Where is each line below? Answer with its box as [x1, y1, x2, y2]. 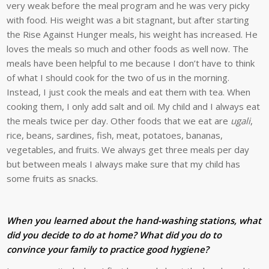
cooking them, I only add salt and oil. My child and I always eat [7, 100, 261, 113]
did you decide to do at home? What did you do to [7, 228, 222, 241]
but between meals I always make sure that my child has [7, 158, 241, 171]
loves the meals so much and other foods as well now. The [7, 43, 249, 55]
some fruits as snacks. [7, 172, 98, 185]
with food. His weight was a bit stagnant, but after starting [7, 14, 250, 26]
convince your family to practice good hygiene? [7, 243, 210, 255]
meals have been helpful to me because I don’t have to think [7, 57, 255, 70]
